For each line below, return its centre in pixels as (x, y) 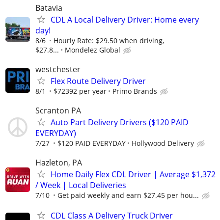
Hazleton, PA (59, 163)
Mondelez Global (93, 50)
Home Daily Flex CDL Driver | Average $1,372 (133, 175)
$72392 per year (80, 91)
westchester (58, 69)
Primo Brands (135, 91)
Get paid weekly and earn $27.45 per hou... (128, 195)
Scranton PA (58, 110)
